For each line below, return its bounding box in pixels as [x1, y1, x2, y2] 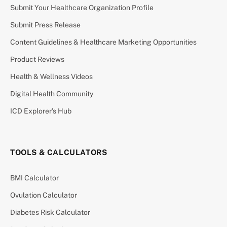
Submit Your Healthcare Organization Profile [10, 3, 154, 12]
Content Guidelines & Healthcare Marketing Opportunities [10, 37, 197, 46]
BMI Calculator [10, 173, 59, 182]
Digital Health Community [10, 89, 93, 98]
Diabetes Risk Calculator [10, 208, 90, 216]
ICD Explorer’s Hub [10, 106, 71, 115]
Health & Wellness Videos [10, 72, 93, 81]
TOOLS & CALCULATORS [10, 147, 107, 157]
